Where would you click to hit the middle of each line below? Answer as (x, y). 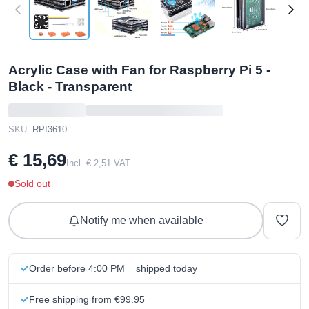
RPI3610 (50, 129)
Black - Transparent (70, 87)
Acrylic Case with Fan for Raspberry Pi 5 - (139, 70)
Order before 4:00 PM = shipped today (113, 269)
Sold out (32, 183)
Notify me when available (142, 220)
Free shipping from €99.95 (87, 299)
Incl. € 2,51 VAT (98, 163)
